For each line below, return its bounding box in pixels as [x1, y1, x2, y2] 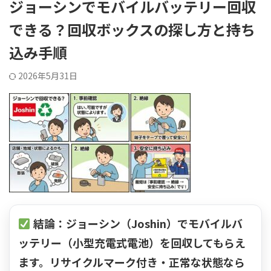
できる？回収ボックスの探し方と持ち [9, 19, 255, 41]
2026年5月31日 [18, 70, 77, 82]
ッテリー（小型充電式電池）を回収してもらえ [18, 235, 246, 251]
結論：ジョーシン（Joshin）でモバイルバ [30, 215, 243, 232]
